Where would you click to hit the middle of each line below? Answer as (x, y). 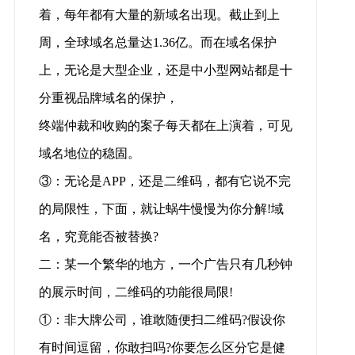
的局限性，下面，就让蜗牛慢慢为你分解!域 (161, 209)
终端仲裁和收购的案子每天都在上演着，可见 (165, 126)
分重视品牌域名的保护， (108, 98)
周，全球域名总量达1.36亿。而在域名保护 (157, 43)
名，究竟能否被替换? (98, 237)
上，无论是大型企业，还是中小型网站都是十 (165, 71)
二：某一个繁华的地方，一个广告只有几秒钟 (165, 265)
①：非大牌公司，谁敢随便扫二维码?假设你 (162, 320)
